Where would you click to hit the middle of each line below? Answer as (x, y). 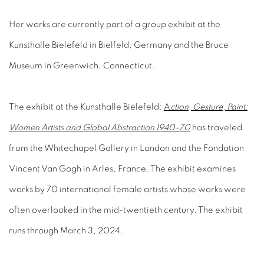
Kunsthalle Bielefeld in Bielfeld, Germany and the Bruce (119, 45)
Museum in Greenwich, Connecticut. (82, 66)
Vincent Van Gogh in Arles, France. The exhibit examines (122, 169)
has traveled (216, 128)
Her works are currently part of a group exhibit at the (115, 24)
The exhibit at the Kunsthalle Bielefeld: (86, 107)
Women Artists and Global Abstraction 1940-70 (100, 128)
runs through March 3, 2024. (66, 231)
